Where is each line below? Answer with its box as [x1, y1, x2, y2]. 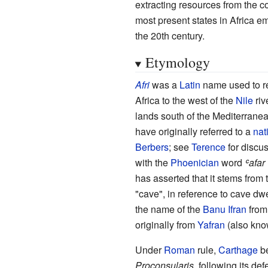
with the [135, 156, 170, 170]
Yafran [197, 218, 225, 232]
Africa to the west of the [135, 93, 236, 108]
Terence [191, 140, 226, 154]
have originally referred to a [135, 124, 253, 139]
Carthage [218, 243, 258, 257]
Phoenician [170, 156, 219, 170]
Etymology [145, 53, 210, 72]
